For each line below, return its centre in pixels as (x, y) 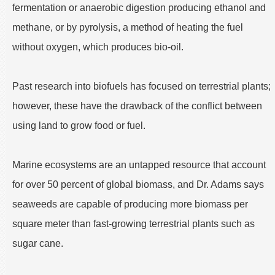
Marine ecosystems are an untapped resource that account (139, 165)
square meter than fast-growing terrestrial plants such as (134, 223)
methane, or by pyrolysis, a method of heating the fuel (128, 27)
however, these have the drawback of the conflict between (137, 106)
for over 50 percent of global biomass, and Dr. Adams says (138, 184)
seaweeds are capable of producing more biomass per (130, 204)
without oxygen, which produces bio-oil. (98, 47)
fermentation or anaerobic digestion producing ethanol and (139, 7)
